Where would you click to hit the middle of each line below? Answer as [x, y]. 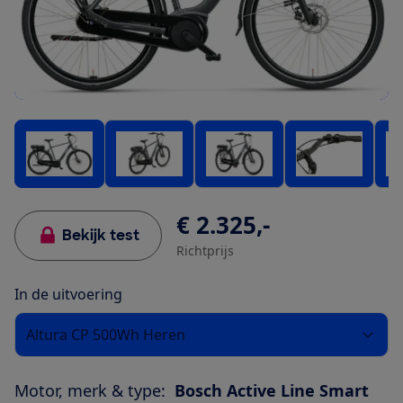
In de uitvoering [68, 295]
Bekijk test [101, 236]
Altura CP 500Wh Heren [106, 335]
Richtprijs [205, 251]
